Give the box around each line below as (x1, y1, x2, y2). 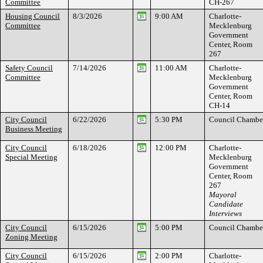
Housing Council (5, 12, 60, 21)
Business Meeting (5, 124, 62, 133)
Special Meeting (5, 153, 58, 161)
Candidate (209, 200, 243, 208)
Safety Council (5, 63, 53, 72)
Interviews (209, 209, 242, 218)
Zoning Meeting (5, 232, 58, 241)
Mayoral (209, 190, 237, 199)
